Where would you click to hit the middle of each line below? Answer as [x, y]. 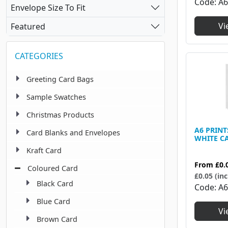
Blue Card [53, 202]
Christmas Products [60, 115]
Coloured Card [53, 168]
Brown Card [57, 219]
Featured [28, 26]
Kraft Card [44, 151]
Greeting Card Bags [60, 79]
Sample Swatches [56, 97]
